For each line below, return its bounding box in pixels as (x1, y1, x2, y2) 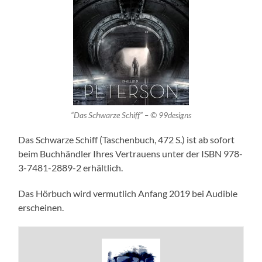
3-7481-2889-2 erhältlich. (18, 162, 123, 174)
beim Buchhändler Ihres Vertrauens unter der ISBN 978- (18, 148, 243, 160)
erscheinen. (18, 202, 64, 213)
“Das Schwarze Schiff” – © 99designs (70, 111, 191, 120)
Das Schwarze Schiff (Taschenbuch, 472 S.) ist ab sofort (18, 134, 235, 146)
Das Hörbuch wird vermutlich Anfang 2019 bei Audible (18, 188, 238, 199)
